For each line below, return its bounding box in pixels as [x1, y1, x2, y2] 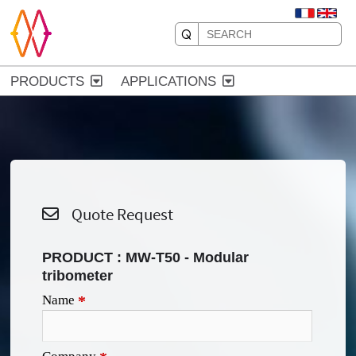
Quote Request [59, 204, 174, 225]
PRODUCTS [10, 74, 85, 89]
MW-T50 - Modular [126, 249, 250, 265]
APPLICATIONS [121, 74, 217, 89]
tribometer [42, 267, 114, 284]
